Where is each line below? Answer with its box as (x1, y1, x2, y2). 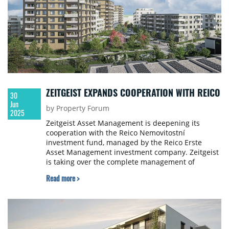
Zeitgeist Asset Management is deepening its (45, 118, 200, 128)
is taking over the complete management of (45, 157, 195, 167)
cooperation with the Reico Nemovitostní (45, 128, 185, 138)
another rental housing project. (45, 167, 155, 177)
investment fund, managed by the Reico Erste (45, 138, 202, 148)
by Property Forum (45, 103, 109, 113)
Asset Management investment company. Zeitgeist (45, 147, 219, 157)
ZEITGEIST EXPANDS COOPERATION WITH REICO (45, 86, 220, 100)
